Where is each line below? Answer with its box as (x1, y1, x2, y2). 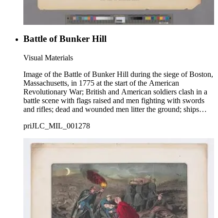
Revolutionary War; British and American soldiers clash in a (23, 88, 207, 96)
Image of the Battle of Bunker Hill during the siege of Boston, (23, 70, 213, 79)
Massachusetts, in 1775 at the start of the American (23, 79, 179, 88)
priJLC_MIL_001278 (23, 122, 90, 130)
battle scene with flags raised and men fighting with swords (23, 96, 204, 105)
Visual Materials (23, 54, 73, 62)
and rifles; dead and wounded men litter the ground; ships (23, 105, 199, 114)
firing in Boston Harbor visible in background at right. (23, 114, 189, 123)
